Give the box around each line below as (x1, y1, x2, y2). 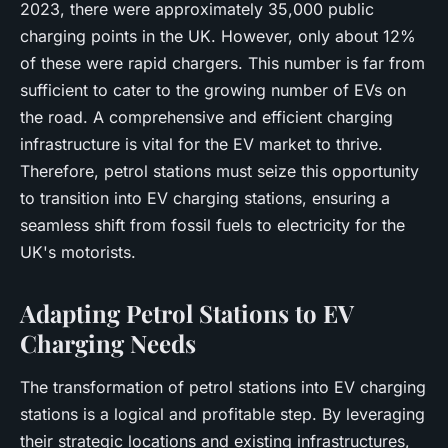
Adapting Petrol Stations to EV (20, 297, 354, 329)
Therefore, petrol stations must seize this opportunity (20, 161, 419, 181)
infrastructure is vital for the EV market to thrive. (20, 134, 383, 154)
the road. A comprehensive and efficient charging (20, 107, 393, 127)
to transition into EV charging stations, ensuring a (20, 188, 390, 208)
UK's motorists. (20, 242, 136, 262)
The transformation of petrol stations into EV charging (20, 377, 426, 397)
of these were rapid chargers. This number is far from (20, 53, 425, 73)
